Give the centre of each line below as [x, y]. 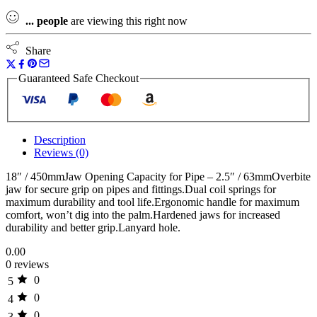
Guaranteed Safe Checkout [79, 78]
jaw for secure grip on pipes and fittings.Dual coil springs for [141, 190]
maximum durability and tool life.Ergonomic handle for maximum [152, 202]
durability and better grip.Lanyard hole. [93, 228]
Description [60, 140]
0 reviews [27, 265]
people [52, 21]
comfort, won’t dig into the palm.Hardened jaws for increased [143, 215]
